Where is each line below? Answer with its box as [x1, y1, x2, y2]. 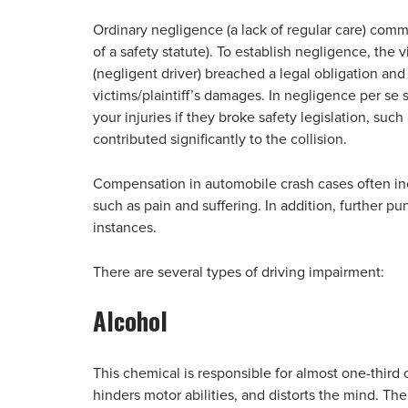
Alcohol [93, 302, 168, 339]
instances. [93, 220, 157, 235]
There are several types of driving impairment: [93, 265, 384, 280]
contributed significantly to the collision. [93, 132, 347, 147]
